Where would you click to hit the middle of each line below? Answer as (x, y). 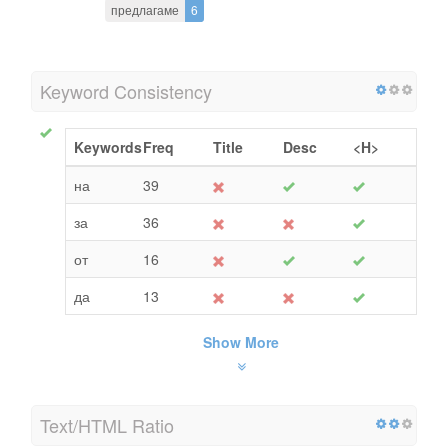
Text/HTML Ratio (107, 424)
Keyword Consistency (126, 90)
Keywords (108, 146)
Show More (241, 341)
